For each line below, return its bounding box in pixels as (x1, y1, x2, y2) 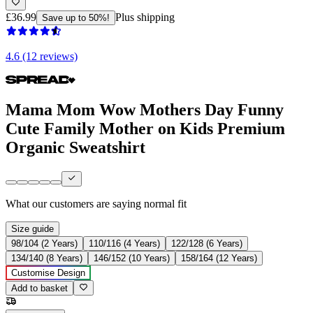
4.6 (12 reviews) (6, 50, 78, 62)
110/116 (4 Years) (89, 238, 160, 249)
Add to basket (11, 283, 68, 294)
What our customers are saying (6, 198, 141, 210)
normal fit (144, 198, 187, 210)
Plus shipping (115, 10, 175, 23)
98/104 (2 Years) (11, 238, 78, 249)
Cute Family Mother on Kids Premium (6, 119, 285, 138)
